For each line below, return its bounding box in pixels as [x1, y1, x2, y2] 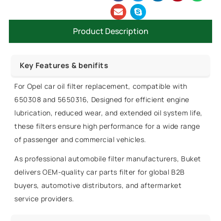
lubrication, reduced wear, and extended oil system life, [14, 108, 203, 118]
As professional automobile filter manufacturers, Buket [14, 154, 201, 164]
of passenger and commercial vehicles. [14, 135, 147, 145]
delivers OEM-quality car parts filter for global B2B [14, 167, 185, 177]
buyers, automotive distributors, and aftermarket [14, 181, 182, 190]
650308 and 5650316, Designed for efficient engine [14, 95, 189, 105]
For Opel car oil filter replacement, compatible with [14, 81, 187, 91]
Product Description [73, 26, 148, 37]
